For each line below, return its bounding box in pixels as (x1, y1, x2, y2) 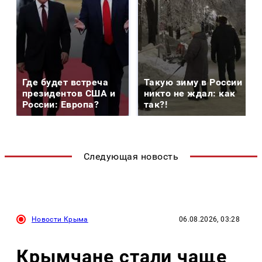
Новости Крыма (32, 215, 88, 224)
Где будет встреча (22, 77, 109, 88)
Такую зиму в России (144, 77, 243, 88)
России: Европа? (22, 99, 99, 111)
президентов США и (22, 88, 116, 99)
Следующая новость (83, 151, 179, 163)
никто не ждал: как (144, 88, 236, 99)
